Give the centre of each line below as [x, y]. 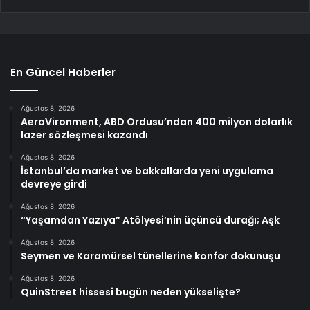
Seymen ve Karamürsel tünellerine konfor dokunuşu [151, 256]
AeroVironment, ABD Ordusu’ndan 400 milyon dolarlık [157, 121]
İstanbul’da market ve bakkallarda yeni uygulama [147, 171]
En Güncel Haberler [63, 72]
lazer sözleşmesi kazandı [84, 135]
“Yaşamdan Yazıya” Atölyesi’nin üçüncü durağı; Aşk [150, 220]
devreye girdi [54, 184]
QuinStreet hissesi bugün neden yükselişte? [131, 292]
